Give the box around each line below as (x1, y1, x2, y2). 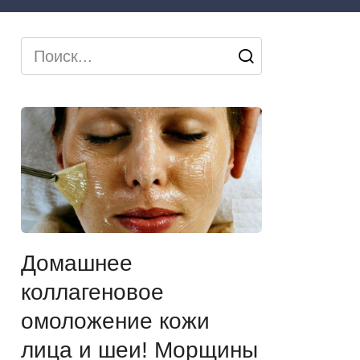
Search (20, 40, 71, 58)
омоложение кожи (21, 308, 210, 333)
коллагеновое (21, 279, 164, 305)
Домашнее (21, 250, 133, 276)
